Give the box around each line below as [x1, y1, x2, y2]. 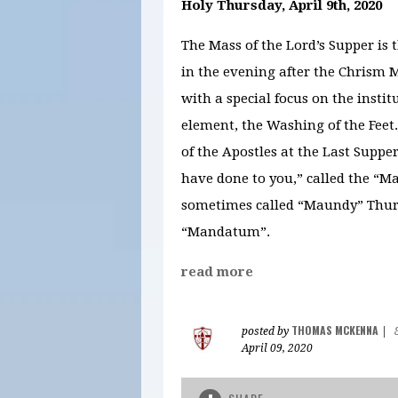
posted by [242, 324, 291, 338]
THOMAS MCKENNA [291, 322, 378, 338]
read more [181, 263, 253, 280]
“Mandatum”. [181, 223, 270, 240]
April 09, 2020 [242, 341, 313, 354]
